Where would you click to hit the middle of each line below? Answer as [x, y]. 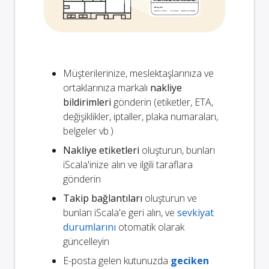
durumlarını [89, 227]
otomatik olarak [150, 227]
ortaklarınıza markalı [107, 88]
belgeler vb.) [88, 131]
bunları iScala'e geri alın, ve [120, 213]
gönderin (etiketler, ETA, [162, 102]
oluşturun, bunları [177, 150]
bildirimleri [87, 102]
